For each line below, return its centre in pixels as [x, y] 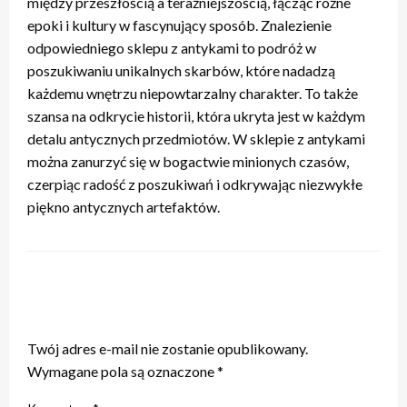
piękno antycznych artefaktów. [124, 207]
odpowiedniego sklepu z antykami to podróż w [172, 48]
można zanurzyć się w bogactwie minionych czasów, [188, 162]
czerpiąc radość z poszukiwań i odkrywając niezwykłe [195, 184]
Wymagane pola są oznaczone [122, 372]
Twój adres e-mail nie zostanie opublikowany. [168, 349]
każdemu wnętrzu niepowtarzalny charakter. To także [193, 94]
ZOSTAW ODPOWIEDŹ [116, 318]
